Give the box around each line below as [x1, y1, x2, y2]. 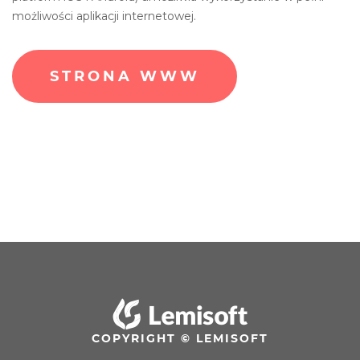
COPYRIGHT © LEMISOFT [92, 331, 268, 346]
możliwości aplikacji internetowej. [12, 9, 196, 23]
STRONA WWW [49, 67, 200, 85]
